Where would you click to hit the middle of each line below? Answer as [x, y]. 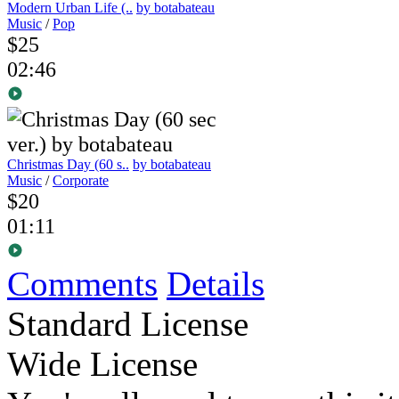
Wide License [102, 364]
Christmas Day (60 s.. [68, 165]
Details [216, 284]
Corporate [81, 181]
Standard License [128, 324]
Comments [82, 284]
